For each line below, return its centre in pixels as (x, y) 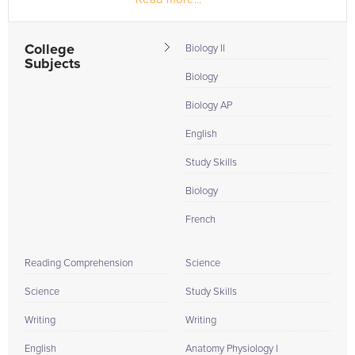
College (50, 50)
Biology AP (209, 106)
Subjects (53, 64)
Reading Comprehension (79, 263)
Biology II (205, 49)
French (200, 220)
